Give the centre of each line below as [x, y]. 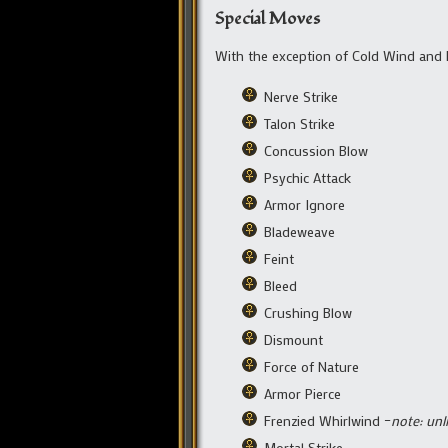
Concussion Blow [316, 150]
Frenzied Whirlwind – [327, 420]
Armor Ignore [304, 204]
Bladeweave [299, 231]
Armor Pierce [302, 393]
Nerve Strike [301, 96]
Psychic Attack [307, 177]
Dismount [293, 339]
